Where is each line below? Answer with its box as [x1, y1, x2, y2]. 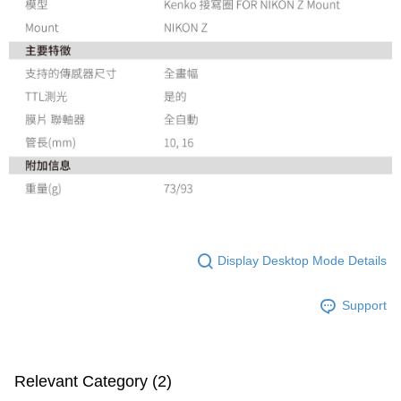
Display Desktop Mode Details [218, 253, 387, 269]
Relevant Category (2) [14, 371, 172, 390]
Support [342, 298, 387, 313]
